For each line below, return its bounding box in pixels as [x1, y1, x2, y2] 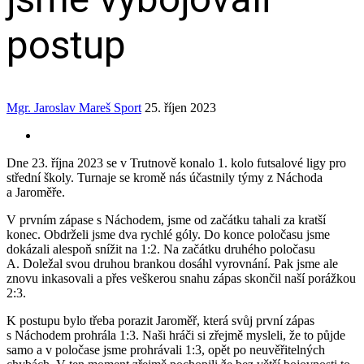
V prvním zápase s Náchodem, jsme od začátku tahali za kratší [6, 212, 326, 227]
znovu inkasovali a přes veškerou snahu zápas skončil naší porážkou [6, 271, 356, 285]
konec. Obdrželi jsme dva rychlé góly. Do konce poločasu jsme [6, 227, 330, 241]
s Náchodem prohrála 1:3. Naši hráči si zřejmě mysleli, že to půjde [6, 327, 345, 342]
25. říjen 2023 [145, 100, 216, 115]
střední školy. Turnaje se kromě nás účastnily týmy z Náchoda [6, 170, 323, 184]
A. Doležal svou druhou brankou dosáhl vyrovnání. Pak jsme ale [6, 256, 338, 271]
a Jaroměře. [6, 184, 65, 199]
